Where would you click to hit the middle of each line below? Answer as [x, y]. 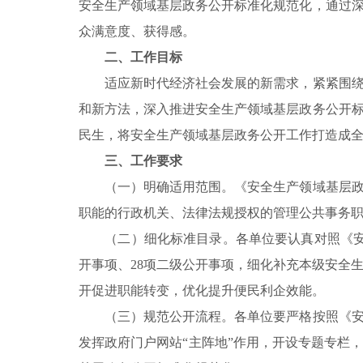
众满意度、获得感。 [137, 31]
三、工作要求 [143, 160]
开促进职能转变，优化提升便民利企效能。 [202, 290]
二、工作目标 [143, 57]
